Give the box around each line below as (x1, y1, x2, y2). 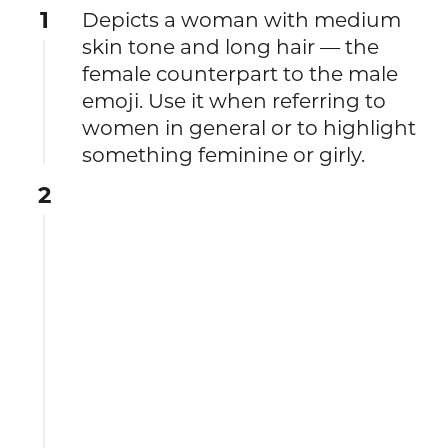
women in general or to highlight (82, 114, 417, 140)
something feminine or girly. (82, 141, 366, 167)
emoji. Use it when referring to (82, 87, 387, 113)
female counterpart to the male (82, 60, 399, 86)
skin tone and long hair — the (82, 33, 380, 59)
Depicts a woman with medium (82, 6, 402, 32)
